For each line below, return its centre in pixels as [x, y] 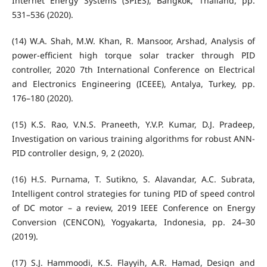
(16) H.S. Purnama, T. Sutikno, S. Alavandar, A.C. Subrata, [133, 179]
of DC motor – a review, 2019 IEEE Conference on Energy [133, 208]
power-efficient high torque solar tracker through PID [133, 55]
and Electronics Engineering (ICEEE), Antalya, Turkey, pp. [133, 84]
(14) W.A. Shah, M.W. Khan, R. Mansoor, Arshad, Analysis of [133, 41]
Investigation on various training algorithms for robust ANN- [133, 139]
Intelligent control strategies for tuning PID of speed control [133, 194]
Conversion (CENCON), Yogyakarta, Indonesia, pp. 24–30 [133, 222]
